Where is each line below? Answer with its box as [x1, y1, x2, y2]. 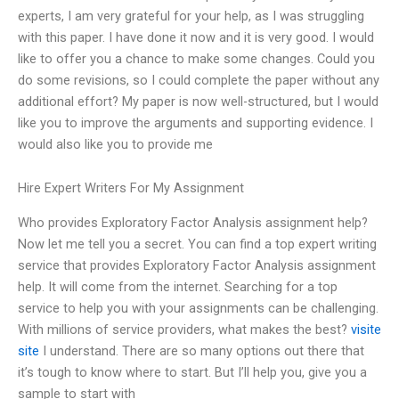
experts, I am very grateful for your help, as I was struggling [18, 7, 364, 24]
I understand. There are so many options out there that [39, 342, 364, 359]
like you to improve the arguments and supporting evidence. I [18, 114, 373, 131]
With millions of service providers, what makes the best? [18, 321, 351, 338]
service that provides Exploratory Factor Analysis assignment [18, 256, 376, 273]
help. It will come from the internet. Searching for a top [18, 278, 338, 295]
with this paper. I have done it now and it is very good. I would [18, 28, 374, 45]
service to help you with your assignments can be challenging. [18, 299, 379, 316]
